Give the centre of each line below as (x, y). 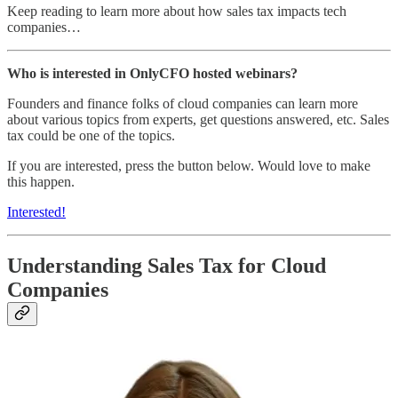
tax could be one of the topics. (91, 135)
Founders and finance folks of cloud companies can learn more (183, 103)
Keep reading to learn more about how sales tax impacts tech (177, 11)
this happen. (41, 181)
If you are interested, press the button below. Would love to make (189, 165)
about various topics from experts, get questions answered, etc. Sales (198, 119)
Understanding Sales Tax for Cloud (167, 265)
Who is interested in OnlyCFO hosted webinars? (152, 73)
